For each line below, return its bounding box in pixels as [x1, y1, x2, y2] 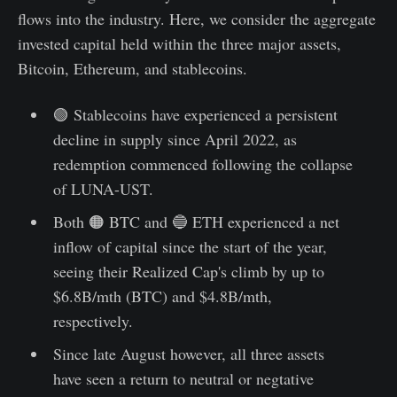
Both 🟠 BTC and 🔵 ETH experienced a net [52, 210, 339, 232]
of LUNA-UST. [52, 177, 153, 199]
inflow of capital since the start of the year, [52, 235, 327, 257]
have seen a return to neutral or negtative [52, 367, 314, 389]
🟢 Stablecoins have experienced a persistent [52, 103, 338, 125]
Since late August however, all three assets [52, 342, 324, 364]
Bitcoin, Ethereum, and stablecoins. [18, 57, 247, 79]
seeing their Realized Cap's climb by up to [52, 260, 324, 282]
